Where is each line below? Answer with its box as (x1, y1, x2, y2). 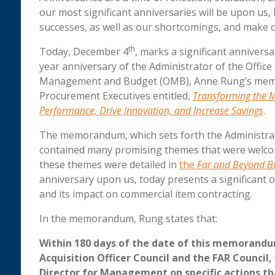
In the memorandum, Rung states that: (39, 212, 217, 226)
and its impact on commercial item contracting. (39, 187, 252, 201)
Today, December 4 (39, 45, 128, 59)
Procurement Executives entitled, (39, 89, 193, 103)
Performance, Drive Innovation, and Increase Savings (39, 104, 263, 118)
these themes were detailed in (39, 158, 179, 172)
